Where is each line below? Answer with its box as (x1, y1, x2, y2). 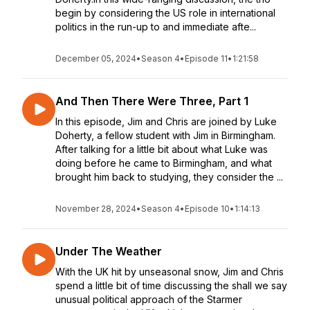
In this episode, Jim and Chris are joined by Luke (55, 116, 277, 127)
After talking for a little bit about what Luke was (55, 143, 268, 155)
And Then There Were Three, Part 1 (55, 94, 248, 108)
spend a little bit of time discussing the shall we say (55, 280, 287, 291)
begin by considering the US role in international (55, 7, 275, 19)
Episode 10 (185, 203, 230, 214)
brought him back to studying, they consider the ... (55, 171, 283, 183)
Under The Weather (55, 244, 162, 258)
